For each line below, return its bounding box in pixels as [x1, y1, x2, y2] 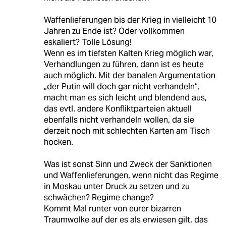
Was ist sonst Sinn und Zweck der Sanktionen [43, 159, 212, 170]
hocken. [43, 137, 73, 148]
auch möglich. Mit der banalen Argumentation [43, 70, 215, 81]
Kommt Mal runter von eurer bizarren [43, 203, 181, 214]
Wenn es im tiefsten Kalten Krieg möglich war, [43, 48, 213, 59]
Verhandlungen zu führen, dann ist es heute [43, 59, 204, 70]
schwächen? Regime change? [43, 192, 154, 203]
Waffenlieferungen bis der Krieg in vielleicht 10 [43, 15, 216, 26]
